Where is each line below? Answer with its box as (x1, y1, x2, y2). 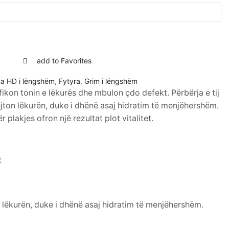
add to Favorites (36, 56, 91, 65)
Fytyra (58, 76, 80, 85)
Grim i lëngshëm (84, 76, 138, 85)
